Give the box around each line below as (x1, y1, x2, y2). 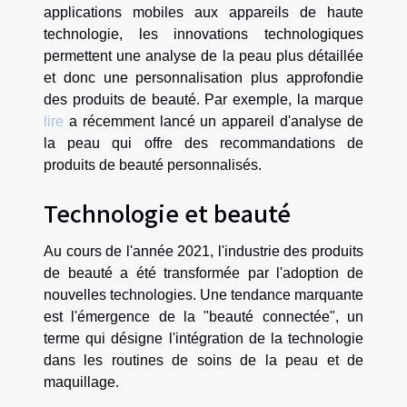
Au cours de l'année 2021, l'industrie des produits (44, 243, 363, 260)
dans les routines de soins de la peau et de (44, 352, 363, 369)
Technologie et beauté (44, 196, 291, 230)
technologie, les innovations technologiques (44, 25, 363, 42)
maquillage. (44, 374, 119, 391)
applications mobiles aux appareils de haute (44, 4, 363, 20)
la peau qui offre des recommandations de (44, 134, 363, 151)
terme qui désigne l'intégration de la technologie (44, 331, 363, 347)
